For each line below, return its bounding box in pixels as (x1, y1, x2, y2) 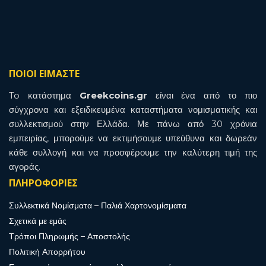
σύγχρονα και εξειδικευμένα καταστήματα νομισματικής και (9, 103, 257, 115)
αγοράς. (9, 160, 40, 172)
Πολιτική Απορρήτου (9, 246, 85, 257)
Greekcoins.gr (79, 89, 147, 101)
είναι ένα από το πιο (147, 89, 258, 101)
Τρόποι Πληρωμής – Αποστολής (9, 230, 130, 242)
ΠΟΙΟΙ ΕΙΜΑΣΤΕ (9, 66, 80, 80)
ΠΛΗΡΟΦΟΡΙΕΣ (9, 176, 78, 189)
